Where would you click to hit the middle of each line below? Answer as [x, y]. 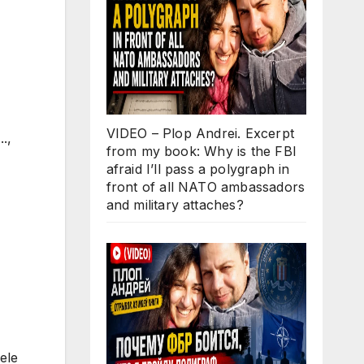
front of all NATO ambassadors [206, 186]
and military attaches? [175, 204]
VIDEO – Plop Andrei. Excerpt [200, 133]
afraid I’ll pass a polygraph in [198, 169]
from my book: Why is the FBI [201, 151]
